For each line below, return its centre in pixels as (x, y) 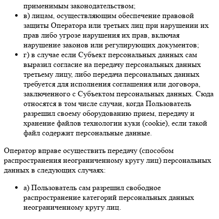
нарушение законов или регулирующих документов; (111, 44)
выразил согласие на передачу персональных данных (112, 64)
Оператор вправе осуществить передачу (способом (89, 150)
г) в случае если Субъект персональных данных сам (110, 54)
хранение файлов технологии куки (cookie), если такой (115, 123)
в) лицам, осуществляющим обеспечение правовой (109, 15)
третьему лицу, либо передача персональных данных (111, 74)
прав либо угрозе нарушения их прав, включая (101, 35)
